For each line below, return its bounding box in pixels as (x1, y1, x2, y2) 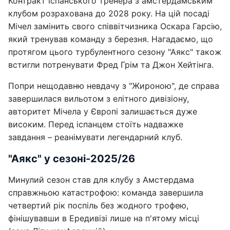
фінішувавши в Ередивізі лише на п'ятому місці (8, 213, 199, 224)
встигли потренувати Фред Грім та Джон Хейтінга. (8, 60, 214, 70)
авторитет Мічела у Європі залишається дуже (8, 106, 197, 117)
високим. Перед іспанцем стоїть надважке (8, 119, 183, 130)
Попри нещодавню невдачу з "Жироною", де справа (8, 81, 219, 91)
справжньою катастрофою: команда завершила (8, 187, 203, 198)
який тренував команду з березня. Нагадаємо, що (8, 34, 213, 45)
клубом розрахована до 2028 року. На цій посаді (8, 8, 209, 19)
